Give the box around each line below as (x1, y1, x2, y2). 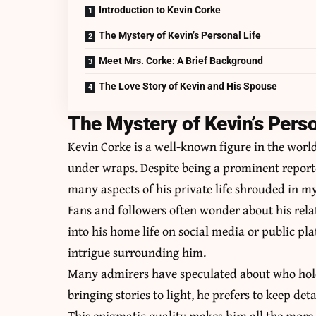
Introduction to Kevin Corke (99, 4, 221, 16)
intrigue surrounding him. (68, 243, 207, 262)
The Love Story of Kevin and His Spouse (99, 80, 278, 92)
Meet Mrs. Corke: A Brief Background (99, 55, 264, 67)
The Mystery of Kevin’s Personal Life (99, 30, 262, 42)
